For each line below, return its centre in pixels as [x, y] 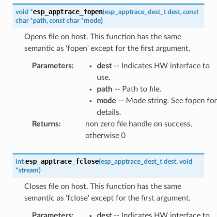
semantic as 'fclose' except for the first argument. [107, 198]
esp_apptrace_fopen [68, 11]
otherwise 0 [105, 135]
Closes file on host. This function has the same [102, 186]
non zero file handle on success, [139, 124]
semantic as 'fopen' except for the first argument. [107, 48]
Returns [45, 124]
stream [28, 170]
